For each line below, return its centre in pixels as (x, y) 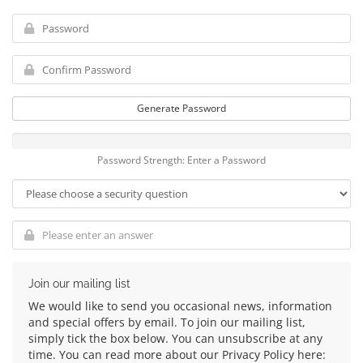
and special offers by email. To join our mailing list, (167, 322)
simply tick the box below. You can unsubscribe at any (175, 338)
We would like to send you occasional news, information (180, 306)
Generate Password (181, 108)
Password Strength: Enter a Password (181, 160)
